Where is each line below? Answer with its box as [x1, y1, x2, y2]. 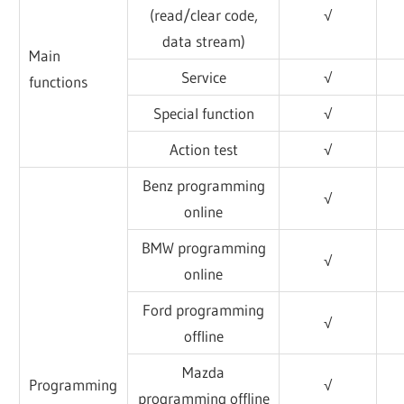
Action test [169, 139, 238, 159]
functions [29, 71, 88, 91]
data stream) [161, 31, 245, 50]
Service [180, 67, 226, 87]
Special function [152, 103, 254, 123]
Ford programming [142, 299, 265, 319]
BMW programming [141, 237, 266, 257]
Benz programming [142, 175, 265, 195]
